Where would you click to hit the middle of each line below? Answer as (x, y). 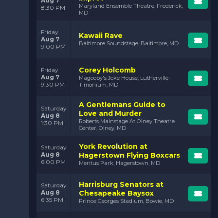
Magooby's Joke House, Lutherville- (125, 78)
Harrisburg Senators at (121, 185)
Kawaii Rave (101, 36)
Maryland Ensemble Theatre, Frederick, (131, 6)
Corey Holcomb (107, 70)
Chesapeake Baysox (116, 193)
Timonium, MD (99, 85)
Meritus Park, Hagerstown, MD (119, 163)
